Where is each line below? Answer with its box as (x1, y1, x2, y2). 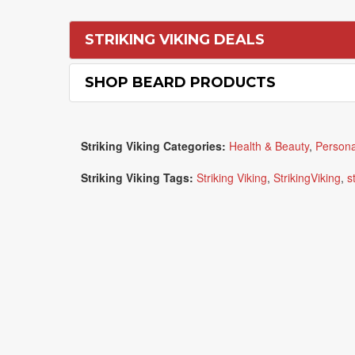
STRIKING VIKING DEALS (85, 31, 265, 48)
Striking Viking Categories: (81, 138, 226, 154)
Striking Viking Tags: (81, 170, 193, 185)
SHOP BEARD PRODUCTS (85, 74, 276, 91)
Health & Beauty (229, 138, 309, 154)
